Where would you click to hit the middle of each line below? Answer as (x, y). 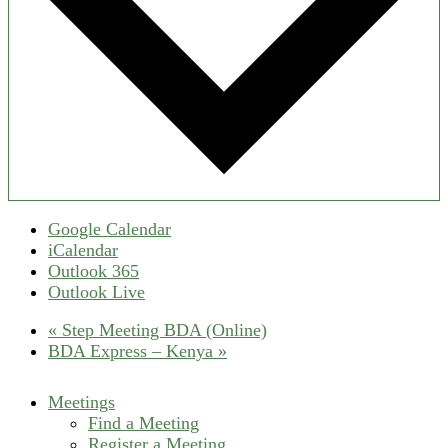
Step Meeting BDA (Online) (162, 330)
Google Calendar (109, 228)
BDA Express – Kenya (133, 351)
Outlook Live (96, 291)
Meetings (81, 402)
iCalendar (83, 249)
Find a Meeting (143, 423)
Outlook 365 (93, 270)
